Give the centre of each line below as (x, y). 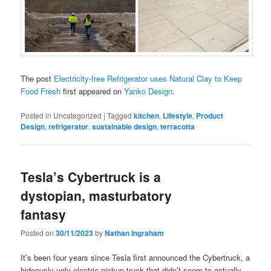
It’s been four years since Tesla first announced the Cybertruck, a (135, 257)
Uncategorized (78, 116)
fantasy (44, 214)
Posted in (36, 116)
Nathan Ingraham (135, 233)
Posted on (38, 232)
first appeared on (93, 91)
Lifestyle (178, 116)
